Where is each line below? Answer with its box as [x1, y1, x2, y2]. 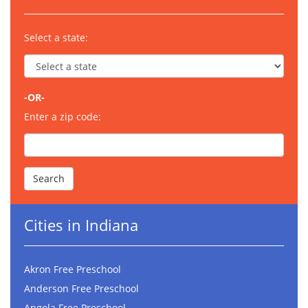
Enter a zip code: [24, 110, 101, 124]
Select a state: [24, 31, 88, 45]
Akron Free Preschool [24, 263, 121, 276]
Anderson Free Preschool [24, 282, 139, 296]
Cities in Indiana [24, 214, 138, 236]
